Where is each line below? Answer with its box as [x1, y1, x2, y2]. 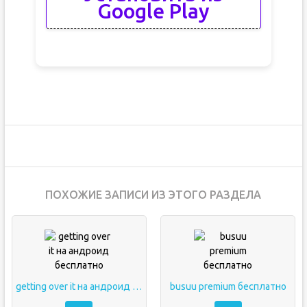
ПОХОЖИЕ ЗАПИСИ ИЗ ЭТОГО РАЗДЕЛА [45, 188, 262, 201]
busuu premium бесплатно [169, 280, 286, 292]
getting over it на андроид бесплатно [132, 280, 142, 292]
